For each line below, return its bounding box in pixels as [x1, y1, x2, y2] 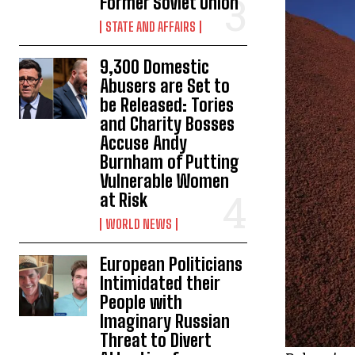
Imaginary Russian [100, 310, 231, 332]
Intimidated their [100, 272, 221, 294]
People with [100, 291, 183, 313]
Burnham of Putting [100, 151, 240, 173]
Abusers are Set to [100, 74, 231, 97]
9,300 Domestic [100, 55, 210, 78]
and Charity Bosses [100, 113, 235, 135]
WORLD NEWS [105, 216, 173, 231]
